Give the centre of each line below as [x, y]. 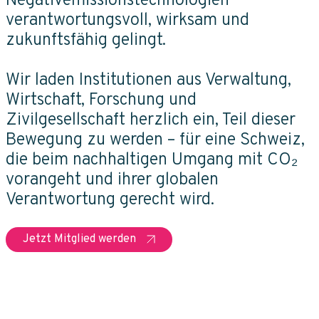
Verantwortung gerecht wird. [110, 200]
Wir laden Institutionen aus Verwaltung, [148, 80]
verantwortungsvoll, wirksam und [127, 20]
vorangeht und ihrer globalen [112, 180]
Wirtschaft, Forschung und [101, 100]
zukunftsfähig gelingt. [86, 40]
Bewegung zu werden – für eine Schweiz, [155, 140]
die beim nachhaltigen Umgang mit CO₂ [152, 160]
